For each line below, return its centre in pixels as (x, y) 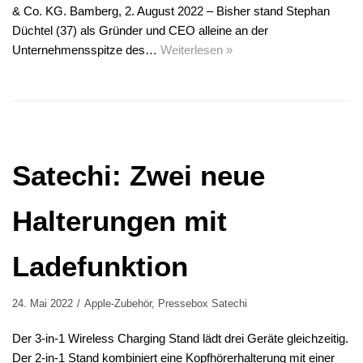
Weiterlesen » (196, 50)
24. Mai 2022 (43, 304)
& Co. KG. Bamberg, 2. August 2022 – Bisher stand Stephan (171, 11)
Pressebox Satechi (203, 304)
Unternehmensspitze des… (86, 50)
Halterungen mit (120, 221)
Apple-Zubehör (118, 304)
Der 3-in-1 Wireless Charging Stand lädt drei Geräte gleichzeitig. (180, 339)
